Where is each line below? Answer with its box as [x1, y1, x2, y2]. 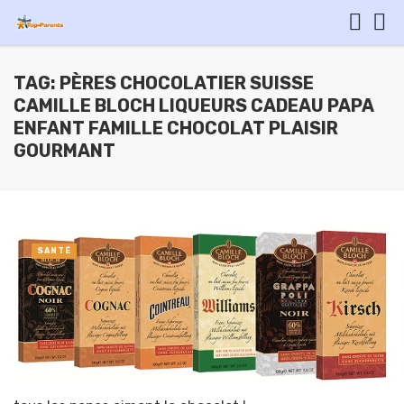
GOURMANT [14, 141, 115, 161]
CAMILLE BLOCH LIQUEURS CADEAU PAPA [14, 96, 374, 116]
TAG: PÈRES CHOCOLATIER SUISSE [14, 73, 314, 94]
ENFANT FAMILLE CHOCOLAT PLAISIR [14, 118, 338, 139]
